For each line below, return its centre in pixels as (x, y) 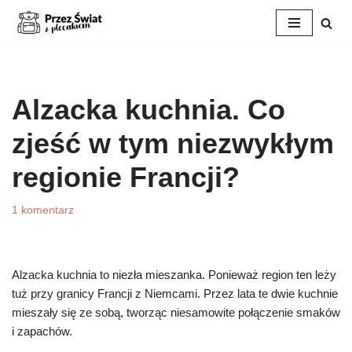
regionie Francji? (126, 177)
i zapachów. (42, 331)
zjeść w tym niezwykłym (173, 143)
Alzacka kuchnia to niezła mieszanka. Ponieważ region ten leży (174, 275)
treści (26, 80)
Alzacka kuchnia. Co (148, 110)
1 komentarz (43, 210)
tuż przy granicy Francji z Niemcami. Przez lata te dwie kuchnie (175, 293)
